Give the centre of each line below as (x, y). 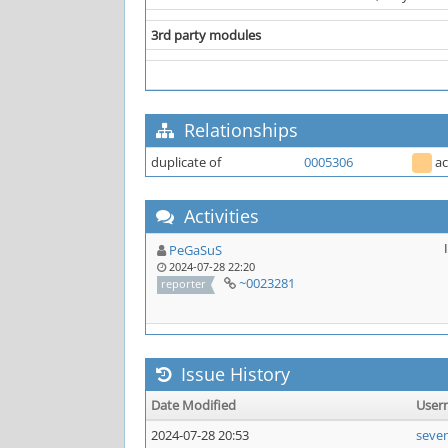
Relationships (238, 130)
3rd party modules (206, 35)
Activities (219, 216)
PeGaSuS (195, 250)
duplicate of (186, 162)
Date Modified (193, 405)
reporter (184, 283)
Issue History (233, 374)
